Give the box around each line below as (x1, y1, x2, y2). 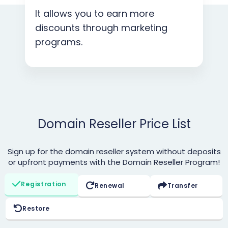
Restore (22, 204, 50, 213)
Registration (20, 179, 66, 188)
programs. (35, 35, 82, 48)
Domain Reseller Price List (37, 115, 191, 132)
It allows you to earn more (35, 7, 154, 20)
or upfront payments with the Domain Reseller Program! (8, 156, 220, 167)
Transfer (167, 181, 198, 190)
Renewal (95, 181, 125, 190)
